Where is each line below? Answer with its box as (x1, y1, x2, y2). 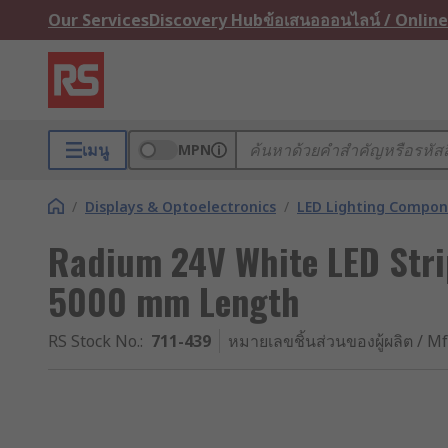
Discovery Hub (149, 9, 263, 31)
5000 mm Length (48, 274, 300, 327)
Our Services (48, 9, 149, 31)
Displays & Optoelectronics (85, 197, 276, 216)
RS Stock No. (48, 330, 140, 352)
